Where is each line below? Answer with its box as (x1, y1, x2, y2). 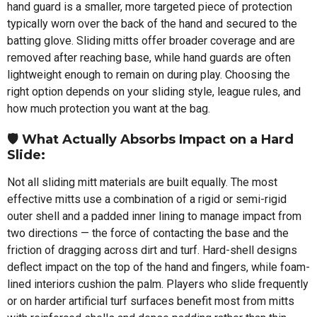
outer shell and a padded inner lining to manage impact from (7, 209, 301, 223)
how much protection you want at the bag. (7, 101, 210, 115)
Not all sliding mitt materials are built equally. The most (7, 175, 277, 189)
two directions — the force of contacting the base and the (7, 226, 289, 240)
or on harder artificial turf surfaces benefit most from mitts (7, 294, 294, 308)
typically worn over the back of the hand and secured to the (7, 16, 297, 30)
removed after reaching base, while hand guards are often (7, 50, 291, 64)
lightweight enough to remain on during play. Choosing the (7, 67, 290, 81)
